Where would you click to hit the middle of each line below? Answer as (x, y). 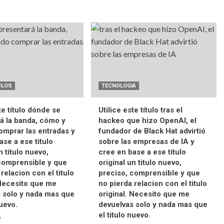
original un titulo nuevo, (140, 162)
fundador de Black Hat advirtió (152, 131)
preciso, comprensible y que (149, 173)
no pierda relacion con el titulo (153, 183)
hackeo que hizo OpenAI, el (148, 120)
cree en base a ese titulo (142, 152)
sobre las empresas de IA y (147, 141)
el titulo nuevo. (125, 215)
